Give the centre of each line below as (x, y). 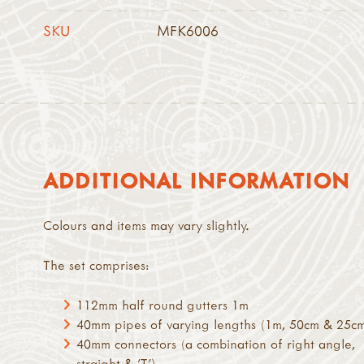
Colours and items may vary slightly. (147, 225)
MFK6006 (188, 30)
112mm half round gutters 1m (162, 304)
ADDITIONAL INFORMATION (197, 181)
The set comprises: (97, 265)
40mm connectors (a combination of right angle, (215, 343)
